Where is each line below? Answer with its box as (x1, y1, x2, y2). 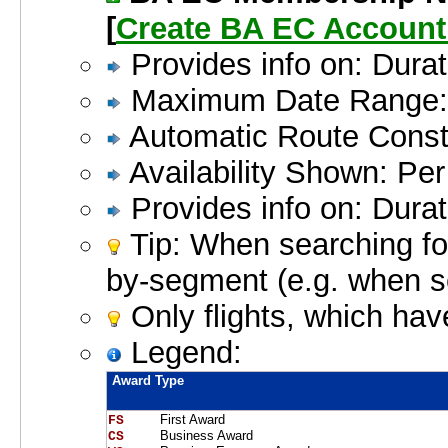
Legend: (122, 335, 242, 371)
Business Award (156, 428, 253, 444)
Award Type (108, 373, 188, 389)
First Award (156, 412, 225, 428)
